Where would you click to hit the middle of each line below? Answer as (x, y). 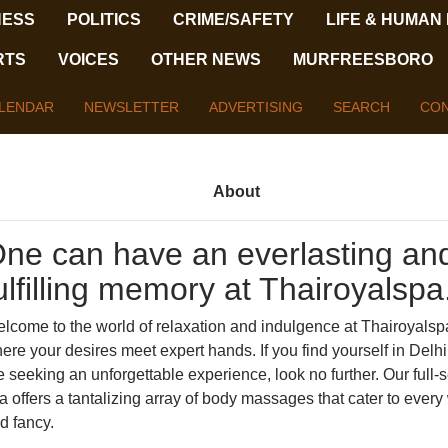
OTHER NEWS (206, 59)
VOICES (89, 59)
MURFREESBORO (363, 59)
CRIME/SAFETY (234, 19)
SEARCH (362, 107)
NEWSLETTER (132, 107)
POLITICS (104, 19)
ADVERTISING (256, 107)
